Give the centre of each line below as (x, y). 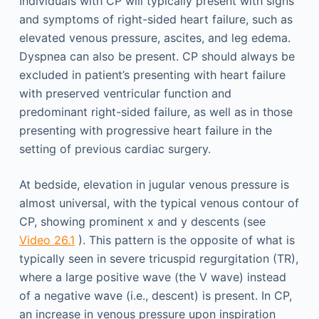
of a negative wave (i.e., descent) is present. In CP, (155, 295)
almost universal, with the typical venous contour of (159, 203)
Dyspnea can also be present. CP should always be (157, 56)
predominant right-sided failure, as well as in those (156, 111)
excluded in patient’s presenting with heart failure (152, 74)
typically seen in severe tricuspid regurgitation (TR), (158, 258)
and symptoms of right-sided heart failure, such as (156, 19)
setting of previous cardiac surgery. (115, 148)
